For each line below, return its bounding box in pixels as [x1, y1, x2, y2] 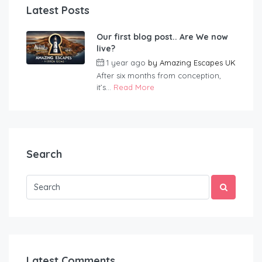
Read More [113, 82, 154, 92]
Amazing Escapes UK [160, 58, 236, 68]
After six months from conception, [96, 71, 221, 81]
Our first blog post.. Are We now [96, 32, 228, 43]
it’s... [96, 82, 113, 92]
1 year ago [104, 58, 148, 68]
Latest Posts [26, 4, 89, 18]
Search [26, 147, 62, 161]
